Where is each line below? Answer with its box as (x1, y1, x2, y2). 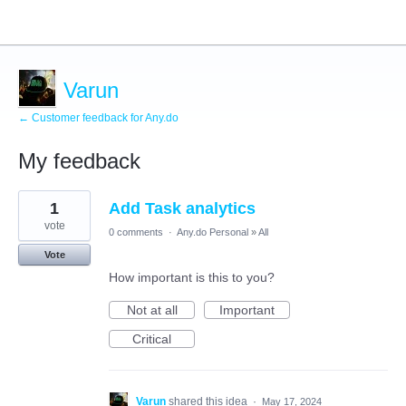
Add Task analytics (109, 199, 256, 217)
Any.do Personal (177, 227, 248, 237)
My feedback (18, 149, 140, 173)
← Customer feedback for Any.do (18, 111, 179, 124)
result (18, 202, 50, 217)
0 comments (109, 227, 163, 237)
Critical (132, 332, 171, 346)
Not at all (126, 303, 178, 317)
